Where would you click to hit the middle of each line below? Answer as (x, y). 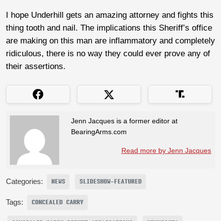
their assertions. (36, 66)
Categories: (24, 181)
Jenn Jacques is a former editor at (124, 121)
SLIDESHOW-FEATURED (110, 181)
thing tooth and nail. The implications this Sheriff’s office (109, 28)
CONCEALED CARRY (57, 202)
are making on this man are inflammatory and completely (110, 40)
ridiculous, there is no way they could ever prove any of (108, 53)
